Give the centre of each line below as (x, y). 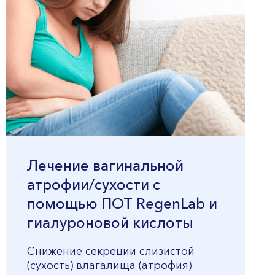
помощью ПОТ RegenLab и (122, 205)
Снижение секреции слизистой (111, 252)
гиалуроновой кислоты (110, 224)
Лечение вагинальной (105, 167)
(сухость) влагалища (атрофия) (109, 266)
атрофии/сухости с (94, 186)
